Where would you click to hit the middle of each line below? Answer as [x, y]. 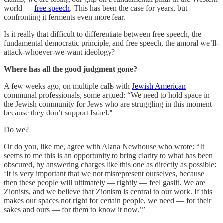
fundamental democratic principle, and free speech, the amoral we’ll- [111, 43]
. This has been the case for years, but [128, 8]
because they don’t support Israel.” [58, 113]
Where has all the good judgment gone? [71, 69]
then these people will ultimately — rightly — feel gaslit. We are [105, 183]
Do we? [16, 130]
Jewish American [159, 86]
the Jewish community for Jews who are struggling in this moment [108, 104]
